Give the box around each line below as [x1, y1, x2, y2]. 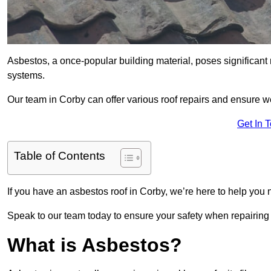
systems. [7, 70, 45, 81]
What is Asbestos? [7, 234, 182, 256]
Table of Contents [14, 149, 105, 163]
